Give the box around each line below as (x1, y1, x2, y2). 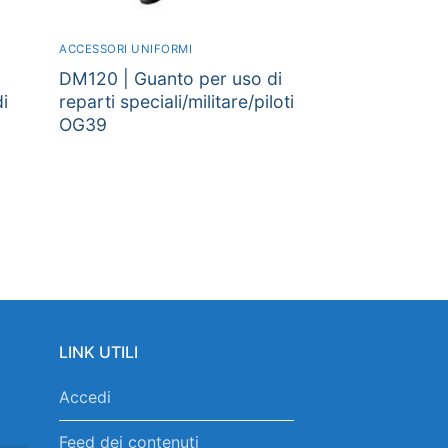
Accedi (59, 387, 111, 408)
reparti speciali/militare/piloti (59, 90, 294, 112)
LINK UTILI (59, 342, 138, 363)
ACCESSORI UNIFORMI (59, 41, 192, 56)
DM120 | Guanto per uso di (59, 67, 282, 89)
